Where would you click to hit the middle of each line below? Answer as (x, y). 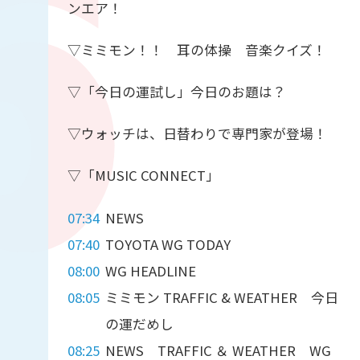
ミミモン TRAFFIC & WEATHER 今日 (222, 297)
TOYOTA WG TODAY (168, 244)
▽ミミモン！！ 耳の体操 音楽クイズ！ (196, 50)
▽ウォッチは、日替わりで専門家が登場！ (197, 134)
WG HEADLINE (151, 270)
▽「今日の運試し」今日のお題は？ (176, 92)
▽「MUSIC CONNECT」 (143, 176)
